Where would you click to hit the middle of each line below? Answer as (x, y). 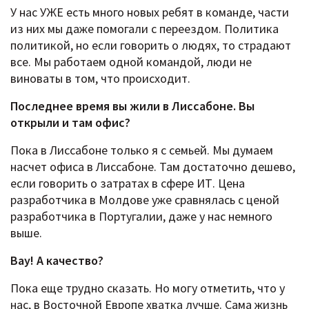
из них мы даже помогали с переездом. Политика (144, 29)
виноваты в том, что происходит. (100, 79)
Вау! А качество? (57, 261)
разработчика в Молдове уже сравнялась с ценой (145, 200)
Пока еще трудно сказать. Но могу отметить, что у (148, 288)
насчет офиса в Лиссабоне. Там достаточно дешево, (153, 167)
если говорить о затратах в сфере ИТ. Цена (128, 183)
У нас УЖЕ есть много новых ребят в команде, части (150, 12)
